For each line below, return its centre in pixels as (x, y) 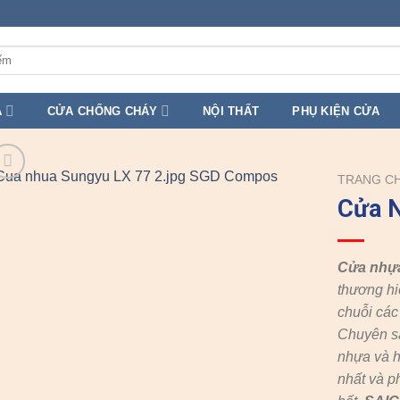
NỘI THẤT (231, 111)
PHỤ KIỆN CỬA (336, 111)
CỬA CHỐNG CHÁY (102, 111)
